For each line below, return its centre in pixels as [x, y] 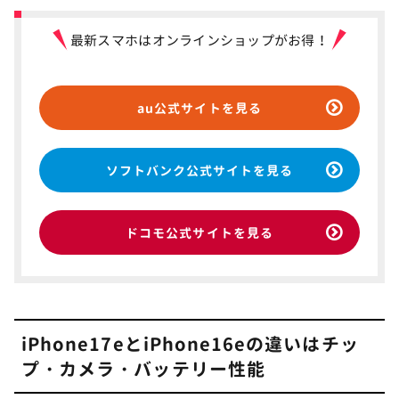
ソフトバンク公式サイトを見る [199, 171]
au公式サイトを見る [199, 109]
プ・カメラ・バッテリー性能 [143, 369]
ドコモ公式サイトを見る [199, 233]
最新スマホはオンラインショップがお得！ [199, 41]
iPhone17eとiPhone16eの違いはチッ [190, 344]
